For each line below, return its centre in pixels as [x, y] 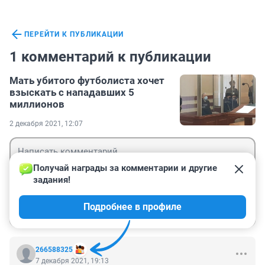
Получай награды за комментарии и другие [126, 168]
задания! [52, 180]
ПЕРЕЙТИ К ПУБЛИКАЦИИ [74, 35]
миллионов [37, 104]
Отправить [216, 209]
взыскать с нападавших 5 [72, 93]
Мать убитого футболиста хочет [87, 81]
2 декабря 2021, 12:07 [46, 124]
